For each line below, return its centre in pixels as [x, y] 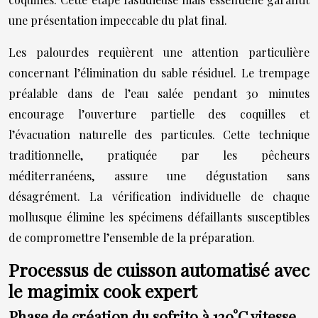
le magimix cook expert [103, 291]
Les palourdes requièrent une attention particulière [159, 52]
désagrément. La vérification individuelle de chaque [159, 196]
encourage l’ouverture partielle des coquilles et [159, 114]
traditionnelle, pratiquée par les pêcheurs [159, 155]
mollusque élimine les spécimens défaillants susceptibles [159, 217]
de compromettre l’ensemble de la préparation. [132, 237]
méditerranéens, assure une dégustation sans [159, 176]
